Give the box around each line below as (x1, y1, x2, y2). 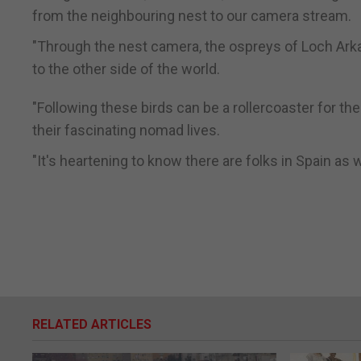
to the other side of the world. (32, 60, 220, 78)
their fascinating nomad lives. (32, 122, 220, 139)
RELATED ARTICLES (32, 317, 151, 333)
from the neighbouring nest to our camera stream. (32, 7, 351, 25)
